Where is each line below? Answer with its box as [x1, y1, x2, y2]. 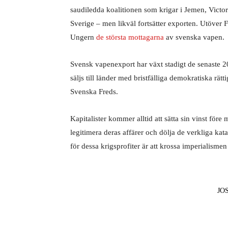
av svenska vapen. [164, 33, 224, 41]
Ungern [70, 33, 96, 41]
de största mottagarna [96, 33, 164, 41]
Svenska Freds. [70, 88, 118, 96]
